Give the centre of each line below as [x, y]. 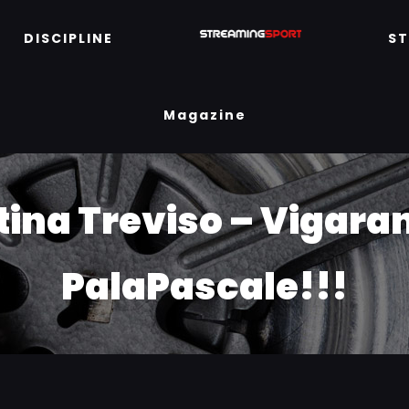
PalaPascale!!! [204, 287]
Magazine [204, 115]
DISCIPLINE [68, 38]
